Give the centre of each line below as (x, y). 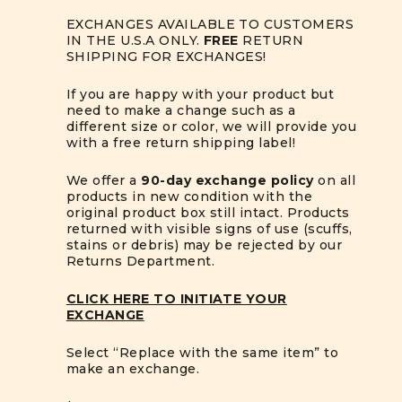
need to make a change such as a (181, 110)
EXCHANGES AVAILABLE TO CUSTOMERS (210, 24)
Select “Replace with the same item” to (202, 353)
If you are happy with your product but (200, 94)
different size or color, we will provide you (211, 127)
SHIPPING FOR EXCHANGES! (166, 57)
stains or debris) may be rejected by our (204, 245)
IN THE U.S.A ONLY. (135, 40)
